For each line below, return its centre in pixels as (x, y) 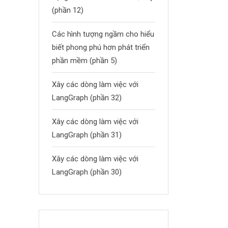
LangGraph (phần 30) (87, 172)
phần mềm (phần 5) (84, 61)
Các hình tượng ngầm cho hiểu (103, 34)
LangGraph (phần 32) (87, 98)
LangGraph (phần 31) (87, 135)
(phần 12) (68, 10)
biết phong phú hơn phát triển (101, 47)
